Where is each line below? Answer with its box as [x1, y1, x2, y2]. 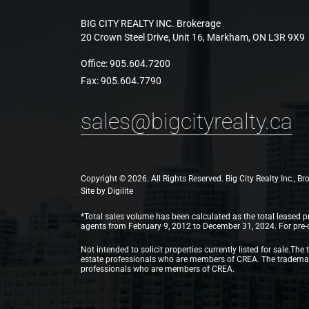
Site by [81, 186, 108, 196]
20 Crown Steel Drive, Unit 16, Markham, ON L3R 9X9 [81, 32, 305, 43]
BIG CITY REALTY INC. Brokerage [81, 18, 221, 29]
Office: [81, 58, 110, 69]
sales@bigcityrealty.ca [81, 108, 292, 134]
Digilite [108, 186, 133, 196]
